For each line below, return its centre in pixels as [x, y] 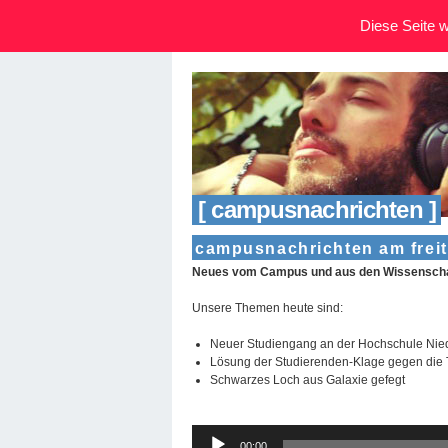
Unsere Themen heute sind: [267, 307]
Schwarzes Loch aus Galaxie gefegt [307, 379]
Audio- [209, 432]
